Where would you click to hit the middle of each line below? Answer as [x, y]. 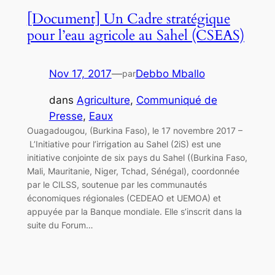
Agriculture [103, 100]
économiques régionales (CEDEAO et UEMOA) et [124, 198]
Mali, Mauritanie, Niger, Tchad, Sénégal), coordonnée [133, 171]
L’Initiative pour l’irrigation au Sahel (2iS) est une [124, 144]
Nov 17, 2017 [80, 74]
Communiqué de [176, 100]
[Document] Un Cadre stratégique [128, 19]
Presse [66, 116]
